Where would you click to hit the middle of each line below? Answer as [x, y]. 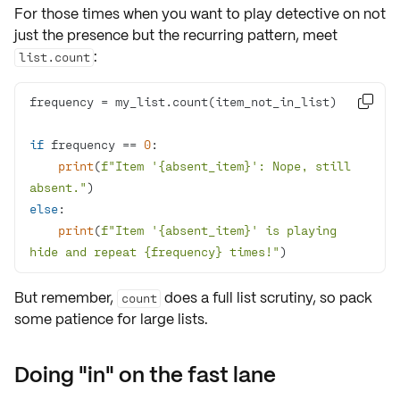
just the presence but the [99, 35]
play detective [292, 14]
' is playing [294, 230]
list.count [54, 57]
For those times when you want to [129, 14]
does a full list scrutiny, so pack [267, 298]
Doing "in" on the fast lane [145, 375]
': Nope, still [301, 166]
